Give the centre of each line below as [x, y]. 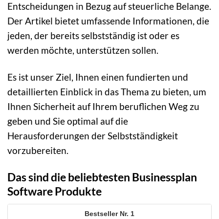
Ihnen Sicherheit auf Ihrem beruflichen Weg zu [103, 106]
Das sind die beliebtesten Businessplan [102, 177]
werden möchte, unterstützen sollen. [83, 50]
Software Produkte [55, 191]
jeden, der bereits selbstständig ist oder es [93, 35]
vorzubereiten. [38, 150]
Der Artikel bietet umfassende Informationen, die [108, 21]
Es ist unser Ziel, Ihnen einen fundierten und [98, 77]
